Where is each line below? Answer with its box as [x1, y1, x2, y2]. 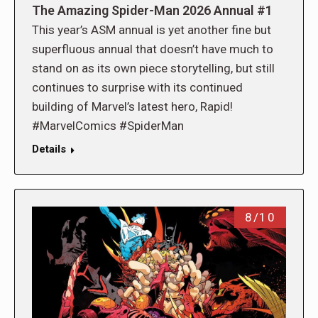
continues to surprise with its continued [32, 80, 243, 95]
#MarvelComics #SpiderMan [32, 119, 184, 133]
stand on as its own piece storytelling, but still [32, 61, 275, 76]
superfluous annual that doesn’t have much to [32, 42, 273, 57]
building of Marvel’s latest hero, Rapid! [32, 99, 233, 114]
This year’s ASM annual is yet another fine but [32, 23, 271, 38]
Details [32, 143, 66, 156]
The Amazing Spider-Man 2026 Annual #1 [32, 3, 273, 18]
